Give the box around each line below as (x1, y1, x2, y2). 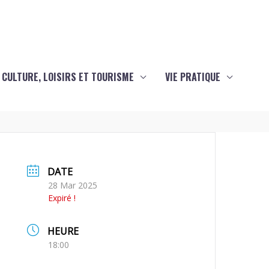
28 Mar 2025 (48, 180, 98, 191)
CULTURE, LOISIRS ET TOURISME (1, 70, 134, 84)
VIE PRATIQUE (165, 70, 220, 84)
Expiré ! (48, 192, 76, 204)
